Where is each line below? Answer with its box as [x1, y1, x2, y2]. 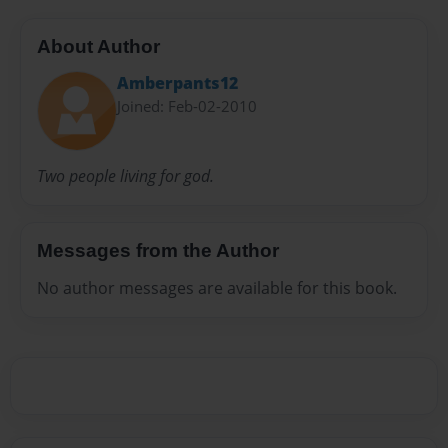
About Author [37, 35, 160, 57]
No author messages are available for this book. [37, 277, 397, 300]
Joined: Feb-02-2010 [117, 96, 257, 117]
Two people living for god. [37, 164, 214, 187]
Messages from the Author [37, 239, 279, 261]
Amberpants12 [117, 72, 238, 95]
